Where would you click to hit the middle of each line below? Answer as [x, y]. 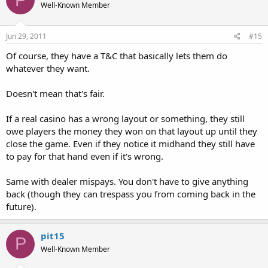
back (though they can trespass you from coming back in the [131, 194]
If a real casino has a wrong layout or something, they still [125, 118]
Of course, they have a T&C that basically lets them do [117, 55]
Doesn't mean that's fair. [55, 93]
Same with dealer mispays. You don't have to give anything [127, 181]
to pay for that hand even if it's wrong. [85, 156]
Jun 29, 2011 [26, 36]
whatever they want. [48, 68]
